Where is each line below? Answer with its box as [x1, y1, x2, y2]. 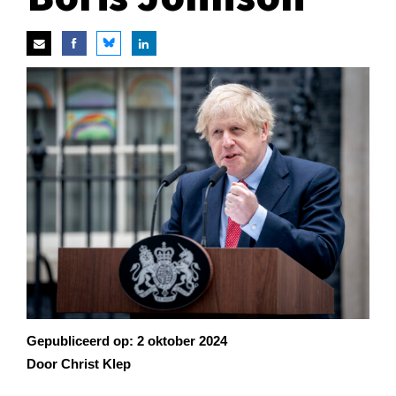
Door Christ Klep [27, 356, 131, 372]
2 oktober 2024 [137, 332, 227, 348]
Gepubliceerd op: [27, 332, 137, 348]
